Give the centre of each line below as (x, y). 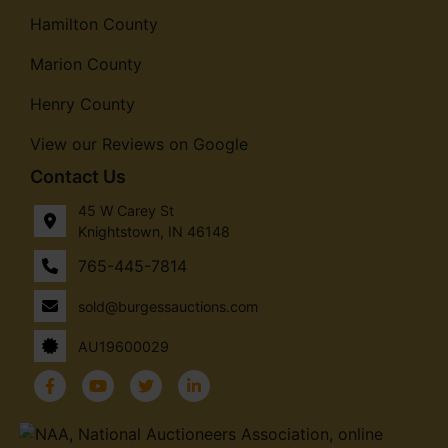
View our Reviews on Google (139, 144)
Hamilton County (94, 24)
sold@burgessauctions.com (168, 306)
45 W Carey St (126, 211)
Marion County (86, 64)
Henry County (82, 104)
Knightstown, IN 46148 (154, 232)
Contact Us (78, 177)
